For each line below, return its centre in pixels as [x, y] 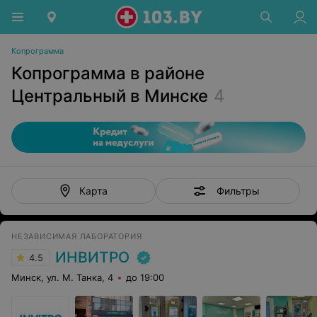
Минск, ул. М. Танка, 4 [62, 277]
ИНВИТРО [92, 257]
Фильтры [238, 190]
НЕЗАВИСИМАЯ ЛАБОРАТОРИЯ [77, 236]
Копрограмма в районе [108, 73]
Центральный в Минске [110, 96]
